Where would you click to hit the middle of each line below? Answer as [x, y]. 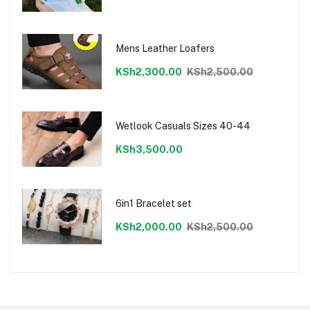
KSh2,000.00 [148, 227]
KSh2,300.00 [148, 72]
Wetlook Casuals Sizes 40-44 [221, 126]
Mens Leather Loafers [165, 49]
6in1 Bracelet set [153, 204]
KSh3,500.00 [149, 150]
